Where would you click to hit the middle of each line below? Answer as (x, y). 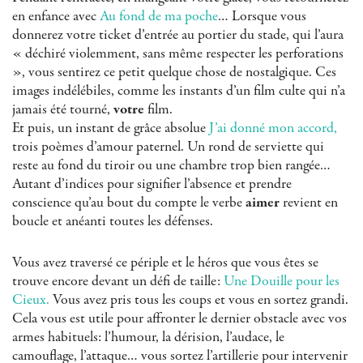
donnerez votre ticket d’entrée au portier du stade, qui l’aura (178, 35)
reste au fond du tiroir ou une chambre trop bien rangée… (171, 166)
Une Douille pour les (282, 282)
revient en (309, 203)
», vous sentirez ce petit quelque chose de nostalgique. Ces (174, 73)
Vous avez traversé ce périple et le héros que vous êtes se (165, 263)
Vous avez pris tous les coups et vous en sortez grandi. (199, 300)
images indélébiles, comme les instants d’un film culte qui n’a (179, 91)
